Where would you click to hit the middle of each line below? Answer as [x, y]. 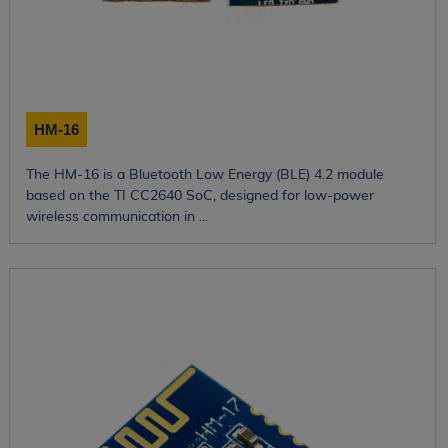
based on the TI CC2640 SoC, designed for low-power [199, 194]
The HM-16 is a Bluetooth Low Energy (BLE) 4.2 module [204, 173]
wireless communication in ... [116, 215]
